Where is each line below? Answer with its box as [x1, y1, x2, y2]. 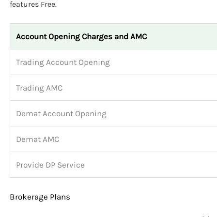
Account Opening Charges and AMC [16, 31, 147, 41]
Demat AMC [16, 134, 59, 144]
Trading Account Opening [16, 57, 110, 67]
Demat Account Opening [16, 108, 107, 118]
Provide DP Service [16, 159, 85, 170]
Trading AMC [16, 82, 62, 93]
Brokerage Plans [10, 192, 70, 202]
